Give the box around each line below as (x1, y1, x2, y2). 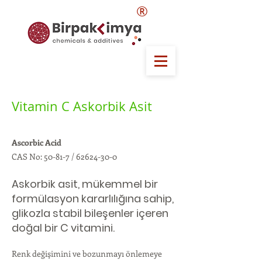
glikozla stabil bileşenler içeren (12, 206, 168, 220)
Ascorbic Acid (12, 137, 61, 148)
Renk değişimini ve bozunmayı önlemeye (12, 248, 162, 259)
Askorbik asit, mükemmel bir (12, 177, 158, 191)
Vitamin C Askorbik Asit (12, 98, 152, 115)
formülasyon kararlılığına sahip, (12, 191, 174, 206)
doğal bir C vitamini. (12, 220, 115, 235)
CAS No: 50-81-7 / (12, 151, 76, 162)
